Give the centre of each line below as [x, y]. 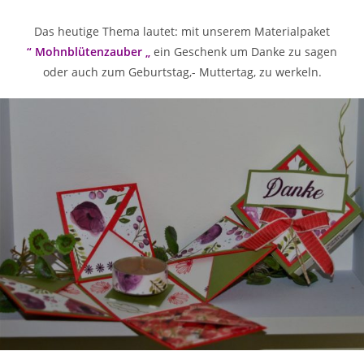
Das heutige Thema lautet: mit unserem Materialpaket [182, 32]
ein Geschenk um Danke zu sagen [244, 52]
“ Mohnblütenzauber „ [89, 52]
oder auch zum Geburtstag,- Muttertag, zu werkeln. [182, 72]
